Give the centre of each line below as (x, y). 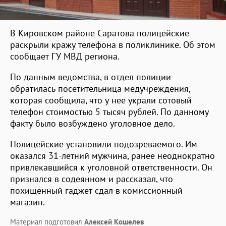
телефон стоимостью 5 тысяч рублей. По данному (109, 111)
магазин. (27, 202)
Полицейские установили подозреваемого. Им (104, 144)
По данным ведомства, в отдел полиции (91, 77)
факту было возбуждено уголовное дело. (93, 123)
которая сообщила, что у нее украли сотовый (101, 100)
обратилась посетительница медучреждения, (100, 88)
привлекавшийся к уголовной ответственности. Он (111, 167)
